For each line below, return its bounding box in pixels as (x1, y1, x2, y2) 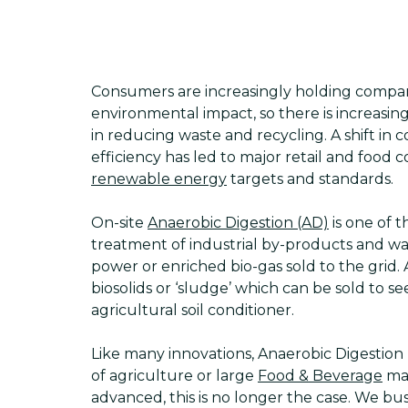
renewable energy (91, 170, 227, 188)
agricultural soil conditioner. (91, 301, 294, 319)
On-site (91, 214, 148, 231)
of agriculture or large (91, 367, 258, 384)
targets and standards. (227, 170, 393, 188)
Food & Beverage (258, 367, 382, 384)
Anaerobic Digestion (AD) (148, 214, 329, 231)
